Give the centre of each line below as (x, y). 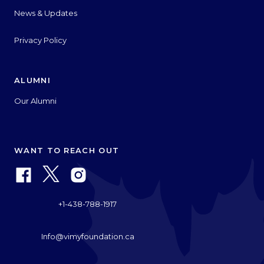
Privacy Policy (40, 40)
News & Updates (46, 13)
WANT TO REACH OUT (67, 150)
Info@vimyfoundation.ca (88, 236)
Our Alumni (35, 100)
